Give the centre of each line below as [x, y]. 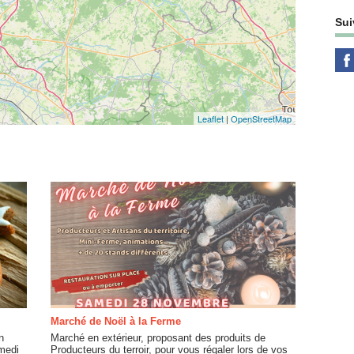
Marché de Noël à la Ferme [116, 321]
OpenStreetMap [261, 118]
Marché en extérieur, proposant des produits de [158, 337]
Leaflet [211, 118]
